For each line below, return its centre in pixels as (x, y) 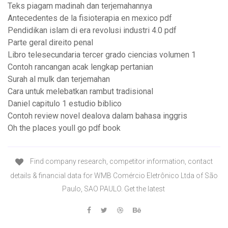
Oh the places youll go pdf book (64, 128)
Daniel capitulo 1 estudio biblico (65, 104)
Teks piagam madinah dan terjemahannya (80, 6)
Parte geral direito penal (50, 43)
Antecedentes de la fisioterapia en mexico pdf (90, 18)
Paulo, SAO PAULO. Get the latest (114, 189)
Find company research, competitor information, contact (121, 162)
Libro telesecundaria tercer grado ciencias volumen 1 (102, 55)
